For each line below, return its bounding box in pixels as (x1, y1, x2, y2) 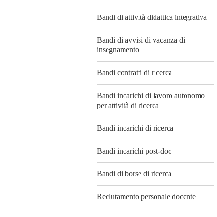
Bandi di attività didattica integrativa (97, 13, 207, 22)
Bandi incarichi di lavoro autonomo (97, 91, 205, 100)
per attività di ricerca (97, 101, 159, 109)
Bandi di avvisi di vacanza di (97, 36, 185, 45)
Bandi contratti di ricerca (97, 68, 172, 77)
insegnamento (97, 46, 139, 54)
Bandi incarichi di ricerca (97, 124, 173, 132)
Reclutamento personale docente (97, 192, 196, 201)
